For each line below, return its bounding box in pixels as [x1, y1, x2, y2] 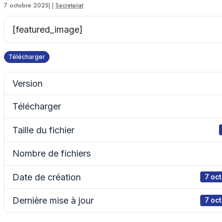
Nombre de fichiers [12, 148, 91, 159]
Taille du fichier [12, 124, 74, 135]
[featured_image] [12, 24, 83, 35]
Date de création [12, 171, 81, 182]
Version [12, 78, 43, 89]
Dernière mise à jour [12, 195, 94, 206]
